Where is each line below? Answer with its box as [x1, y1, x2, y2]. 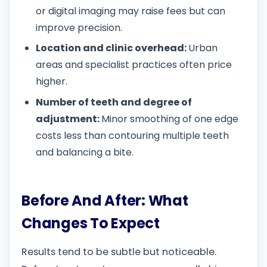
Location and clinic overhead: [36, 41, 188, 55]
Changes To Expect [21, 213, 160, 233]
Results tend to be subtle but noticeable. [21, 245, 216, 259]
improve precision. [36, 20, 122, 35]
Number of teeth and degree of [36, 95, 192, 109]
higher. [36, 74, 67, 89]
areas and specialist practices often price [36, 58, 232, 72]
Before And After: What [21, 190, 188, 210]
